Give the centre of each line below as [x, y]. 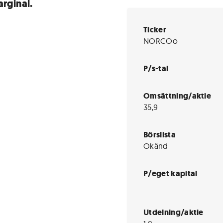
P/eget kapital [170, 173]
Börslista [160, 135]
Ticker [155, 30]
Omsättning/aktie [177, 96]
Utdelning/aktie [173, 212]
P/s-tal [156, 68]
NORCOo [161, 41]
